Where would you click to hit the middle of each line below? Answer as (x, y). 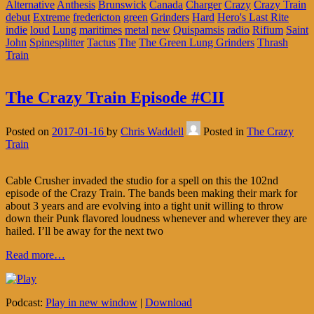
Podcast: (26, 303)
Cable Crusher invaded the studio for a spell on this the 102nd (142, 181)
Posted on (29, 132)
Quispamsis (199, 30)
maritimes (101, 30)
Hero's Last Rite (253, 18)
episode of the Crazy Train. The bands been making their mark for (151, 193)
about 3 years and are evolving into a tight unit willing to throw (145, 206)
